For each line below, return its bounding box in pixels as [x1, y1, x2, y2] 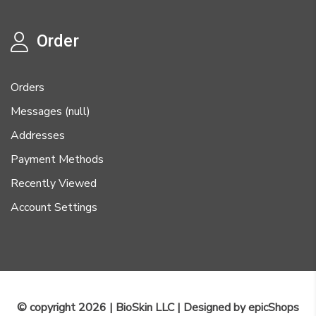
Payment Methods [11, 152, 104, 168]
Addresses [11, 128, 65, 144]
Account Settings [11, 200, 97, 216]
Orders [11, 80, 44, 96]
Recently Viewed [11, 176, 97, 192]
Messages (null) [11, 104, 90, 120]
